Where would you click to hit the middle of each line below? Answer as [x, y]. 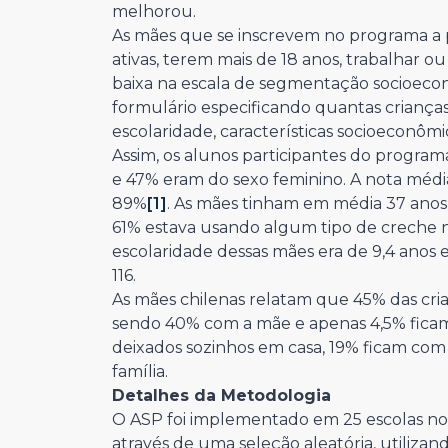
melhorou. [154, 11]
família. [140, 371]
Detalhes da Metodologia [221, 395]
